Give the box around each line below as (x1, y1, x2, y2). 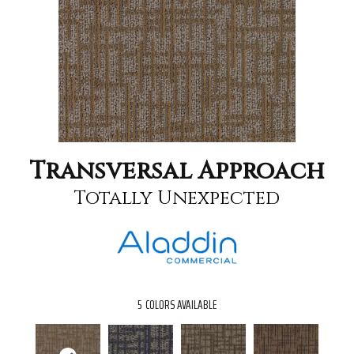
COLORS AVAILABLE (145, 295, 217, 315)
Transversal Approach (30, 155, 324, 187)
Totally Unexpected (74, 185, 280, 211)
